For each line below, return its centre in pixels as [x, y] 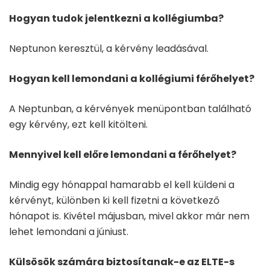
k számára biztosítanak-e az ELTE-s [142, 262]
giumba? [200, 18]
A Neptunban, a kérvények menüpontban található [130, 109]
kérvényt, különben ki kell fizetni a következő [114, 200]
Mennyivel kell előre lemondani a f [96, 155]
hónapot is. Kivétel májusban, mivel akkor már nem [129, 216]
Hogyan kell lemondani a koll [83, 79]
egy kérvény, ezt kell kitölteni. [78, 124]
